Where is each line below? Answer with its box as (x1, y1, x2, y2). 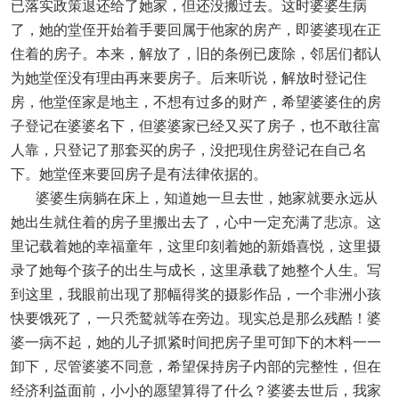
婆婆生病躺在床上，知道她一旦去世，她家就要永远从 (11, 187, 378, 208)
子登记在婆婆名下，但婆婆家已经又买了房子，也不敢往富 (11, 115, 381, 135)
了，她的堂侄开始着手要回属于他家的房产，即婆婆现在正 (11, 19, 381, 39)
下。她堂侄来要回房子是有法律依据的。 (11, 163, 267, 183)
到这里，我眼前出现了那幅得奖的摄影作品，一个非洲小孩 (11, 283, 381, 304)
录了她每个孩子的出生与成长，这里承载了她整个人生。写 (11, 259, 381, 280)
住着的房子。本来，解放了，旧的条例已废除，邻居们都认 (11, 43, 381, 63)
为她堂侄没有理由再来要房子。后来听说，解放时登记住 (11, 67, 367, 87)
